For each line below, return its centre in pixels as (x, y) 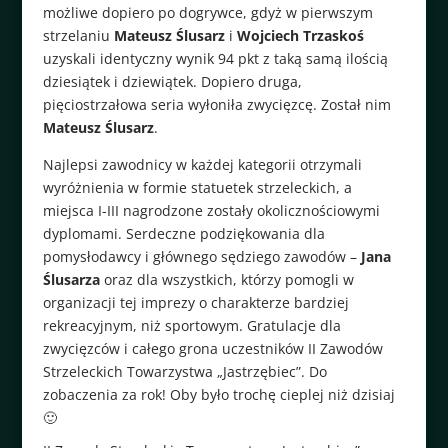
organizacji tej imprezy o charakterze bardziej (195, 302)
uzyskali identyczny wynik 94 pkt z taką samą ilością (215, 58)
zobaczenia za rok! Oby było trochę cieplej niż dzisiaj (218, 394)
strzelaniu (78, 35)
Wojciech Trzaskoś (300, 35)
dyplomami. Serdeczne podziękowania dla (183, 233)
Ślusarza (71, 279)
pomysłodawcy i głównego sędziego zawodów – (201, 256)
